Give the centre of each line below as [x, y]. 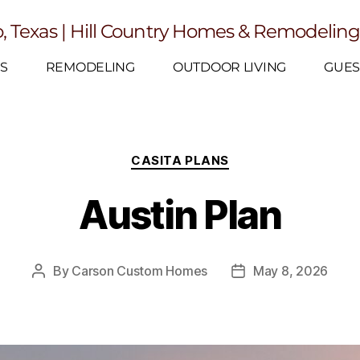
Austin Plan [180, 215]
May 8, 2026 [291, 270]
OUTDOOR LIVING [229, 67]
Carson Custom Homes [140, 270]
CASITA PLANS [180, 160]
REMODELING [90, 67]
